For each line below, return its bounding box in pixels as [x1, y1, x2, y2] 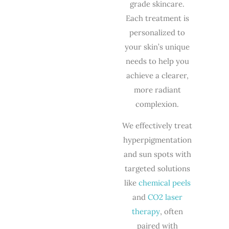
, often [159, 207, 183, 217]
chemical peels [138, 178, 191, 188]
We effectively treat [122, 121, 193, 131]
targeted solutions [124, 164, 190, 174]
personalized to [129, 27, 186, 37]
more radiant [133, 84, 181, 95]
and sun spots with [123, 149, 191, 159]
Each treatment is [125, 13, 189, 23]
